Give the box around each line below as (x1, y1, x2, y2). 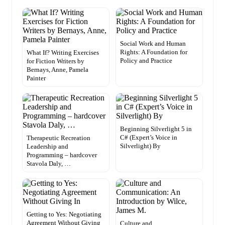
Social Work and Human (120, 40, 186, 48)
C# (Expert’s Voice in (120, 134, 177, 142)
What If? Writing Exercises (27, 49, 99, 57)
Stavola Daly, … (27, 160, 71, 168)
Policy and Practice (120, 57, 172, 65)
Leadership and (27, 143, 68, 151)
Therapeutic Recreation (27, 134, 90, 142)
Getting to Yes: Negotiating (27, 210, 101, 218)
